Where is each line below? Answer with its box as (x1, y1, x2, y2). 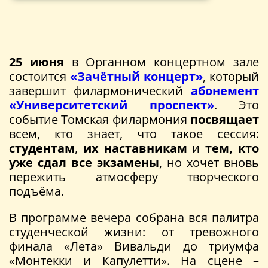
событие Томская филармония (9, 111, 190, 128)
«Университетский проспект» (9, 97, 214, 114)
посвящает (190, 111, 259, 128)
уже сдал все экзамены (9, 154, 159, 171)
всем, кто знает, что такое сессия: (9, 126, 259, 142)
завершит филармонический (9, 83, 191, 99)
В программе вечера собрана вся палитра (9, 209, 259, 226)
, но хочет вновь (159, 154, 259, 171)
